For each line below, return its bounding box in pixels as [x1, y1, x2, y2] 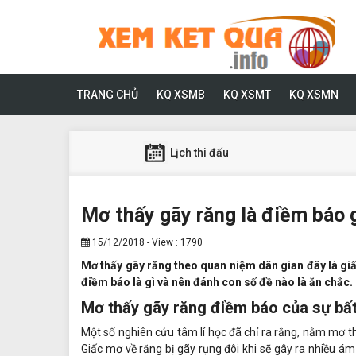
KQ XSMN [289, 87, 339, 101]
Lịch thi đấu [167, 146, 229, 160]
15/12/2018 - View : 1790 [90, 236, 203, 248]
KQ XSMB [157, 87, 205, 101]
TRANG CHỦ [77, 87, 138, 101]
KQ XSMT [223, 87, 271, 101]
